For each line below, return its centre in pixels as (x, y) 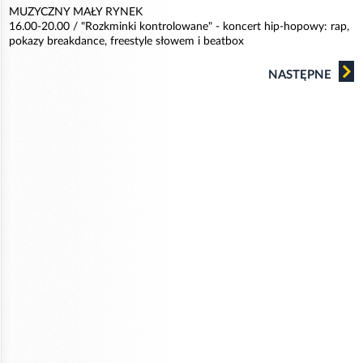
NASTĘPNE (301, 75)
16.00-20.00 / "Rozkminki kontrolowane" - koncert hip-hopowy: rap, (179, 27)
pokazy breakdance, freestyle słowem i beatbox (126, 41)
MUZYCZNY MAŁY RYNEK (76, 12)
